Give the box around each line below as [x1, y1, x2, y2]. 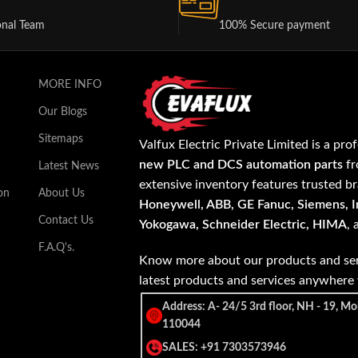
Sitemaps [38, 133, 84, 145]
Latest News [38, 161, 100, 172]
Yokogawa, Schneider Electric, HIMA [139, 218, 348, 231]
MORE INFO [38, 79, 102, 90]
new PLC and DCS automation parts [139, 158, 344, 171]
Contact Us [38, 215, 94, 226]
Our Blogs [38, 106, 88, 117]
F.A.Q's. [38, 242, 75, 253]
